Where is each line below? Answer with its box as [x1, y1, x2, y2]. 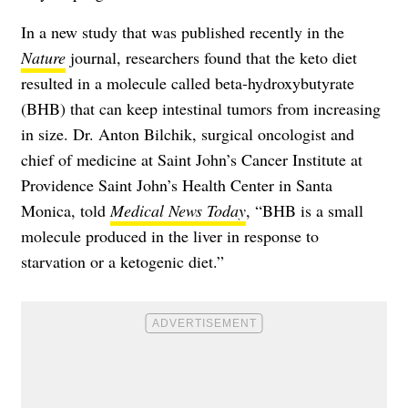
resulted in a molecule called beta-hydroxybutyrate [21, 72, 354, 95]
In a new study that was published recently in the [21, 21, 344, 44]
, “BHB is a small [246, 199, 363, 222]
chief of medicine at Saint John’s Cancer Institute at [21, 148, 362, 171]
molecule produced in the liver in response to [21, 225, 319, 248]
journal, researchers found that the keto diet [66, 46, 357, 69]
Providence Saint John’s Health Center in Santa [21, 174, 332, 197]
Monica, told [21, 199, 110, 222]
